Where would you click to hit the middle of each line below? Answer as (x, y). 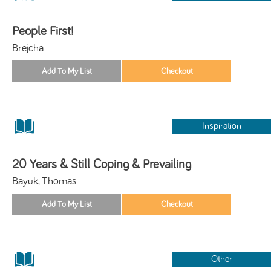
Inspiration (221, 126)
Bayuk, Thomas (44, 181)
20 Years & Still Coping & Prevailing (102, 164)
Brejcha (28, 48)
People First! (43, 31)
